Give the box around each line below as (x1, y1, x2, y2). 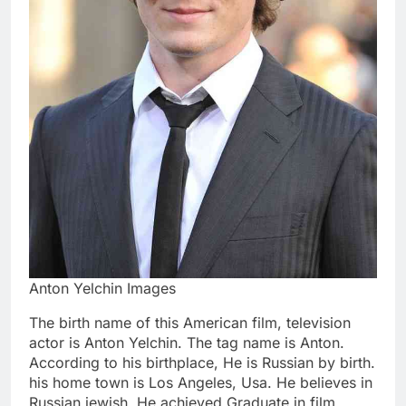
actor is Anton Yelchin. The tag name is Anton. (29, 333, 344, 353)
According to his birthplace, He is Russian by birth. (29, 353, 375, 372)
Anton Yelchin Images (29, 279, 176, 298)
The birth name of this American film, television (29, 314, 351, 333)
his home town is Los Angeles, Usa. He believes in (29, 373, 372, 392)
